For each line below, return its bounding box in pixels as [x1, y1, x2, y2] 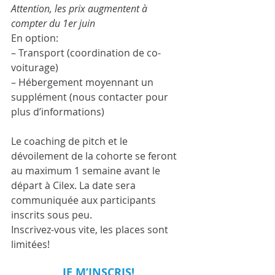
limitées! [11, 238, 50, 251]
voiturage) [11, 61, 58, 74]
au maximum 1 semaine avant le [11, 164, 163, 177]
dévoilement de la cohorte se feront [11, 149, 179, 163]
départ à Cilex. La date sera [11, 179, 138, 192]
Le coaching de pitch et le [11, 134, 130, 148]
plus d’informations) [11, 105, 104, 118]
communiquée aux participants [11, 193, 158, 207]
